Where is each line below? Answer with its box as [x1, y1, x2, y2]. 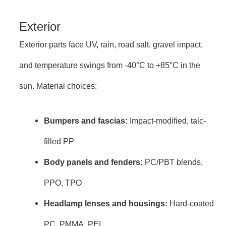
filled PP [44, 137, 75, 146]
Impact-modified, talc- [128, 116, 206, 126]
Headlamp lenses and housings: [44, 199, 168, 208]
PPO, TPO [44, 178, 82, 188]
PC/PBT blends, [143, 157, 203, 167]
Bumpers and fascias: [44, 116, 128, 126]
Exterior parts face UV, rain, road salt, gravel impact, [19, 39, 203, 49]
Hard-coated [167, 199, 214, 208]
